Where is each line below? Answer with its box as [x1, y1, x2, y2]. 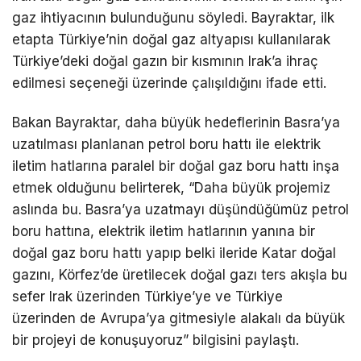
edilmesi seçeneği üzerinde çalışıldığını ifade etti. [12, 74, 326, 91]
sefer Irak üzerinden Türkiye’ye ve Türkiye [12, 288, 283, 305]
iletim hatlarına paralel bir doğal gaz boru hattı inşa [12, 157, 339, 174]
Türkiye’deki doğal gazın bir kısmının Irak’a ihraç [12, 52, 318, 69]
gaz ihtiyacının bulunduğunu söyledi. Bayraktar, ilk [12, 9, 334, 26]
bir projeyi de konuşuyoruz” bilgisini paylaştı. [12, 331, 299, 348]
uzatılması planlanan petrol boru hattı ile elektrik [12, 135, 321, 152]
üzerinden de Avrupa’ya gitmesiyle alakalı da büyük [12, 309, 345, 326]
